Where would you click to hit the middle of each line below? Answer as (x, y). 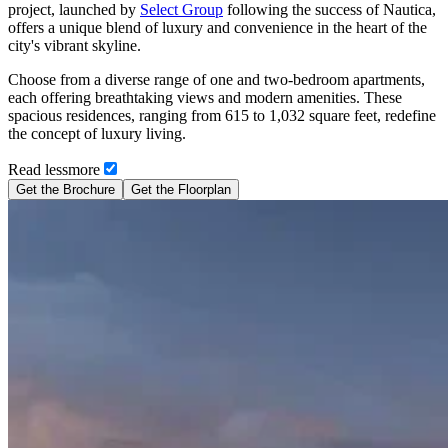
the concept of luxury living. (97, 133)
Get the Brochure (65, 189)
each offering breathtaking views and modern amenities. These (205, 97)
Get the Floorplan (181, 189)
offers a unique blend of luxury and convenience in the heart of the (217, 27)
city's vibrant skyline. (74, 45)
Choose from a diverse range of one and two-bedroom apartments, (216, 79)
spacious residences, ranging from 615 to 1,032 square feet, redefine (222, 115)
